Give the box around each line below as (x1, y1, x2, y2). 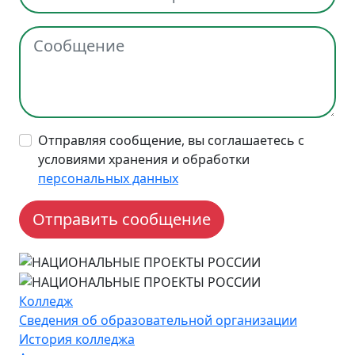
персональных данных (38, 170, 178, 187)
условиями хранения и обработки (38, 151, 250, 168)
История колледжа (19, 330, 135, 349)
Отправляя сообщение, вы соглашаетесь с (38, 132, 304, 149)
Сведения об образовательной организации (19, 311, 297, 330)
